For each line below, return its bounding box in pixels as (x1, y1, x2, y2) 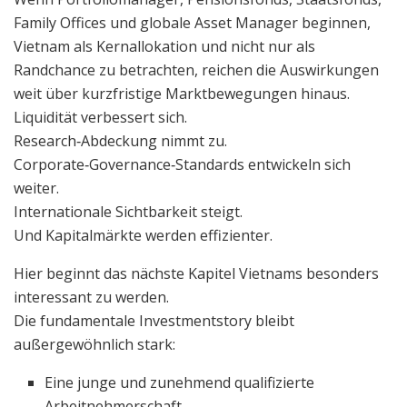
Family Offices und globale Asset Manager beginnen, (14, 12, 371, 33)
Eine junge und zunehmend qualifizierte (45, 372, 315, 392)
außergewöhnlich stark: (14, 333, 175, 354)
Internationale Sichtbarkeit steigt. (14, 201, 243, 222)
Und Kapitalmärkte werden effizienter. (14, 224, 273, 245)
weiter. (14, 177, 59, 198)
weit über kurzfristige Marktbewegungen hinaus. (14, 83, 350, 104)
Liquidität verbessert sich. (14, 106, 187, 127)
